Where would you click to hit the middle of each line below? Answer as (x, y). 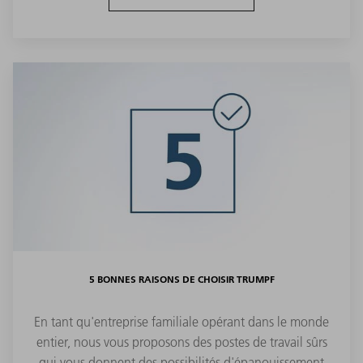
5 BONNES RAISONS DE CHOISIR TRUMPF (181, 280)
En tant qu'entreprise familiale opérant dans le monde (181, 322)
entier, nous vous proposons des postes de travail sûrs (181, 342)
